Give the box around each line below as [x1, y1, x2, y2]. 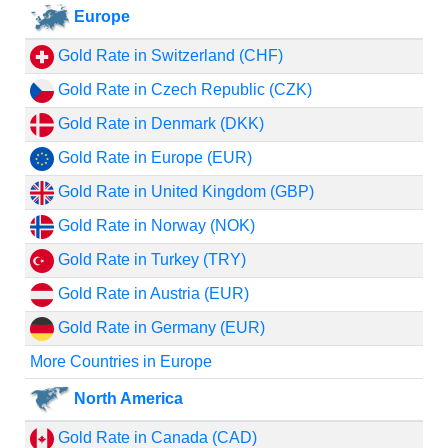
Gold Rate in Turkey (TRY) [53, 251, 246, 268]
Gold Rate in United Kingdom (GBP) [53, 183, 314, 200]
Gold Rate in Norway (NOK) [53, 217, 255, 234]
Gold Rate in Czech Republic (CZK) [53, 81, 312, 98]
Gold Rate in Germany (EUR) [53, 319, 265, 336]
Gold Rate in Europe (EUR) [53, 149, 252, 166]
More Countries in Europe [29, 353, 212, 370]
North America [69, 389, 183, 407]
